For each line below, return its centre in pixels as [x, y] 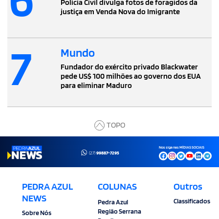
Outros [188, 186]
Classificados [192, 201]
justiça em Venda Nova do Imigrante [120, 12]
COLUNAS [118, 186]
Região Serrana [120, 211]
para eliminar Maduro [96, 85]
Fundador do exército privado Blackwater [129, 66]
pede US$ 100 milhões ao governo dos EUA [131, 76]
